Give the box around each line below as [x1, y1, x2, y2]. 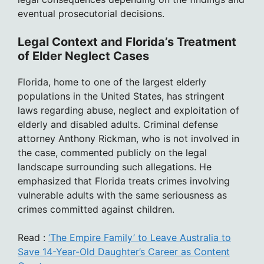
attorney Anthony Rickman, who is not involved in [18, 133, 239, 145]
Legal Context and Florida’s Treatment [18, 35, 236, 49]
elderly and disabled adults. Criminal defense [18, 118, 218, 131]
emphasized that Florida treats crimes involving [18, 175, 230, 187]
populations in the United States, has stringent [18, 90, 225, 103]
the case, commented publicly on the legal [18, 147, 207, 159]
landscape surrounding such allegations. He [18, 161, 212, 173]
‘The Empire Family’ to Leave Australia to [48, 232, 231, 244]
